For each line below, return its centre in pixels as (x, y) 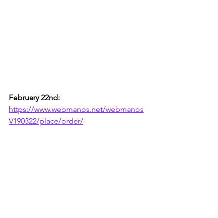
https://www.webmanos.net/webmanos (76, 109)
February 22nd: (34, 97)
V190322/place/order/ (46, 121)
